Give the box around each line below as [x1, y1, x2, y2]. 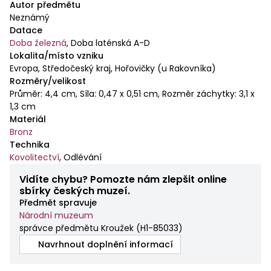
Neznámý [10, 11, 50, 24]
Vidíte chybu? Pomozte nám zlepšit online [19, 172, 227, 186]
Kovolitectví [10, 151, 59, 163]
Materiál [10, 113, 46, 125]
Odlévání [64, 151, 102, 163]
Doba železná [10, 36, 67, 49]
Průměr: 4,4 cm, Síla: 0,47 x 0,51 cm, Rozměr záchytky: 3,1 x [10, 87, 255, 100]
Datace [10, 24, 42, 36]
